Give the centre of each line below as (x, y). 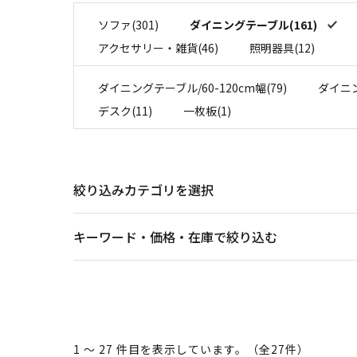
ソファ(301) (128, 24)
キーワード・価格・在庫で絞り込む (175, 236)
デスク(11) (125, 110)
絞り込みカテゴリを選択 (143, 189)
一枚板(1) (207, 110)
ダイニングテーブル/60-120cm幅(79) (192, 87)
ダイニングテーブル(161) (255, 24)
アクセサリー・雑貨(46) (158, 47)
